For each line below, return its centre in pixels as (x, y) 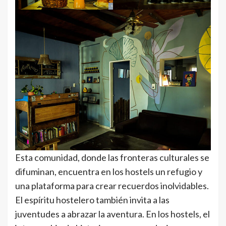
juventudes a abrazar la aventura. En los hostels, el (112, 214)
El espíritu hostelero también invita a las (92, 200)
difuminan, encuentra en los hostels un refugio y (109, 171)
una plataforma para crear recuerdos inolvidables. (112, 185)
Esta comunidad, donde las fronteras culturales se (112, 157)
